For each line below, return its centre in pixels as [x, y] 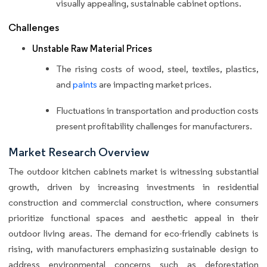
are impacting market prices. [154, 84]
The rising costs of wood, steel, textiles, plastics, [157, 69]
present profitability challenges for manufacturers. [154, 126]
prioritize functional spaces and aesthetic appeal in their [133, 218]
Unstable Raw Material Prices [92, 48]
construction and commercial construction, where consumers [133, 202]
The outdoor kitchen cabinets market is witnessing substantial [133, 171]
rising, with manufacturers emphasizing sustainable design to [133, 249]
